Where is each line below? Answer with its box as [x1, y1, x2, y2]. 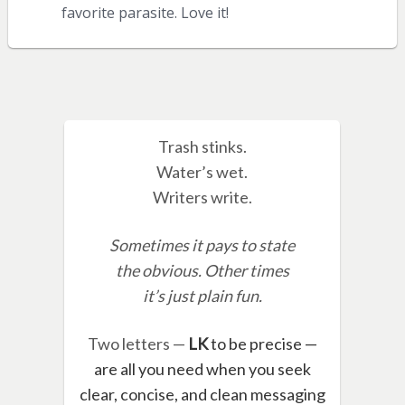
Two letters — [87, 334, 188, 354]
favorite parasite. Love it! [61, 3, 229, 24]
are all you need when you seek [93, 359, 311, 380]
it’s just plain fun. [142, 286, 262, 306]
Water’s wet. [156, 162, 249, 183]
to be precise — [207, 334, 317, 354]
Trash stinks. [157, 137, 247, 157]
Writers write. [152, 187, 252, 208]
